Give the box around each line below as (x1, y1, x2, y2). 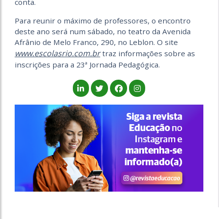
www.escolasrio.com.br (15, 48, 100, 59)
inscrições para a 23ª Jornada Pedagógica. (15, 60, 160, 69)
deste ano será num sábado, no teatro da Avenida (15, 26, 191, 36)
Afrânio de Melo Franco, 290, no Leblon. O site (15, 37, 178, 47)
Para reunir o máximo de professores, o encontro (15, 16, 191, 25)
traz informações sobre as (100, 48, 195, 58)
